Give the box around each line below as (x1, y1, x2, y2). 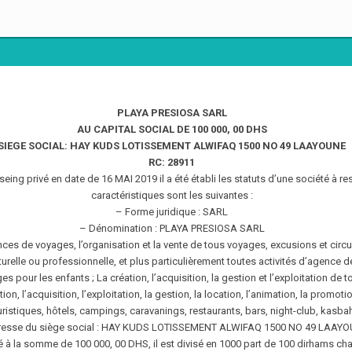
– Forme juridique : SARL (115, 206, 229, 218)
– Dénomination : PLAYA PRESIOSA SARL (79, 222, 265, 235)
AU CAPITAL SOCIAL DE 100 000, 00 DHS (76, 123, 267, 136)
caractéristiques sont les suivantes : (90, 189, 253, 202)
